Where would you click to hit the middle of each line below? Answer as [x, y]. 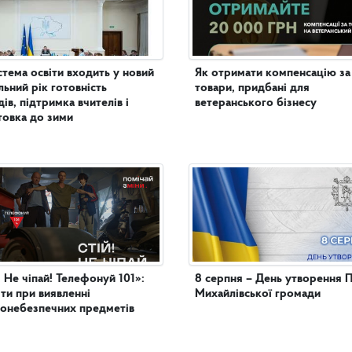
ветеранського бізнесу [256, 103]
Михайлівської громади [258, 293]
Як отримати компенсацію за [273, 73]
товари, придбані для [252, 88]
